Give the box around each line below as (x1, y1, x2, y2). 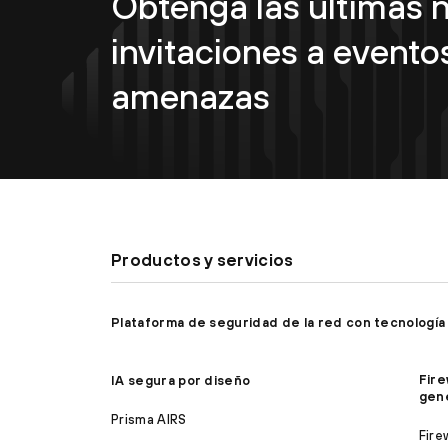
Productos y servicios (111, 250, 294, 271)
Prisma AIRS (111, 411, 187, 427)
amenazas (111, 76, 270, 117)
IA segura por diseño (111, 373, 251, 389)
